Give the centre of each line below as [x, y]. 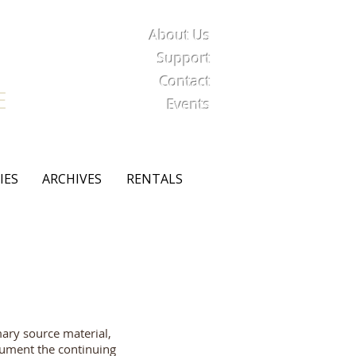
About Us [180, 35]
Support [184, 58]
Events [189, 104]
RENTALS [154, 179]
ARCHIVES [72, 179]
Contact [185, 81]
